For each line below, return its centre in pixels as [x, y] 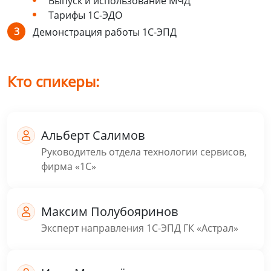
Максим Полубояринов [109, 212]
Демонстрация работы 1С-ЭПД [105, 32]
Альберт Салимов [93, 135]
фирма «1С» [69, 167]
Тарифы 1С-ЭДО [85, 15]
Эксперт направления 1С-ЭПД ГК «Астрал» [140, 228]
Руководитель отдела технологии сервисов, [144, 152]
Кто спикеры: [53, 82]
